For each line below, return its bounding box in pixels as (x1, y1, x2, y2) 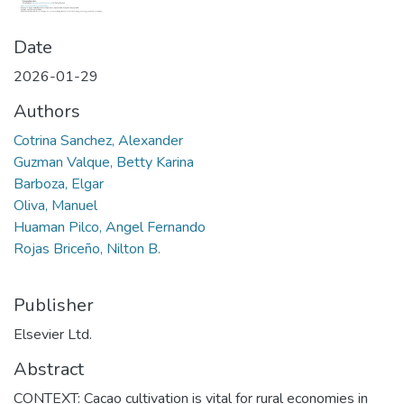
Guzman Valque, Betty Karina (14, 151, 194, 172)
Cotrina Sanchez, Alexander (14, 130, 183, 151)
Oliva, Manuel (14, 195, 97, 216)
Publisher (14, 292, 94, 317)
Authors (14, 98, 80, 124)
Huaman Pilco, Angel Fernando (14, 216, 206, 237)
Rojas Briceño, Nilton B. (14, 238, 161, 259)
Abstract (14, 356, 84, 381)
